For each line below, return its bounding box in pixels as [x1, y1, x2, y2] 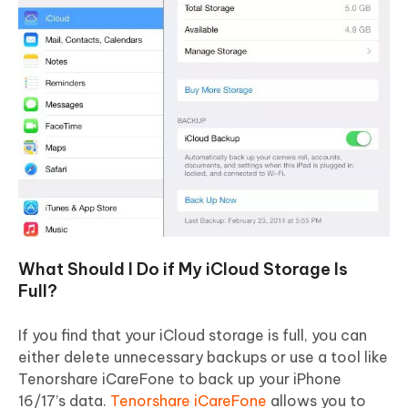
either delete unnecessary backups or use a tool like [18, 347, 388, 366]
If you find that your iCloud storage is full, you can [18, 325, 367, 344]
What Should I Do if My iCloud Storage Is [18, 258, 348, 280]
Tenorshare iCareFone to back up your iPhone [18, 369, 342, 388]
